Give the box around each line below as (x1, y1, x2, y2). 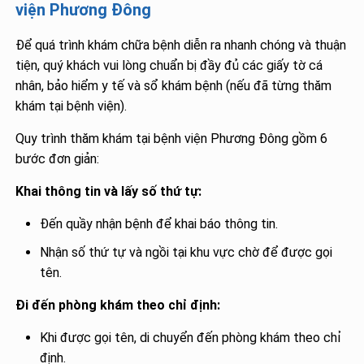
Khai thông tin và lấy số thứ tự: (15, 183, 202, 199)
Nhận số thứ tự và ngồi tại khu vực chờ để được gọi (40, 244, 333, 260)
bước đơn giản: (15, 150, 100, 167)
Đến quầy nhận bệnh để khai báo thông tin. (40, 215, 279, 232)
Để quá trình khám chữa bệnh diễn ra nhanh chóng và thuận (15, 37, 347, 53)
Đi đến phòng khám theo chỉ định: (15, 297, 221, 313)
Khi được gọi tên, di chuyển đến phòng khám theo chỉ (40, 329, 342, 345)
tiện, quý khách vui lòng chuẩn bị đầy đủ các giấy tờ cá (15, 57, 323, 73)
